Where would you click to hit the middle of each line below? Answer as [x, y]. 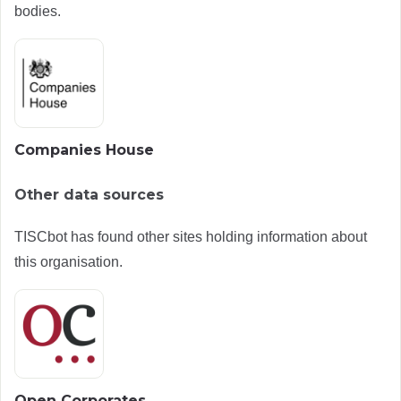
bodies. [38, 11]
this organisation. [68, 261]
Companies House [84, 149]
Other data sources [89, 194]
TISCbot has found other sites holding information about [191, 236]
